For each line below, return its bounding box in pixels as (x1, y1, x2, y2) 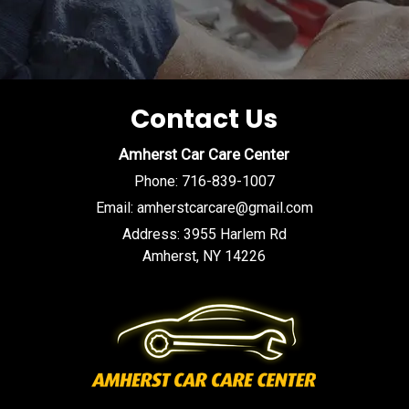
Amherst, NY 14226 (142, 246, 267, 265)
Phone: (133, 172, 182, 190)
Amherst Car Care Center (119, 144, 290, 163)
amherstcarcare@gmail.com (136, 198, 313, 216)
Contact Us (131, 101, 278, 138)
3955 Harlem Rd (183, 225, 287, 243)
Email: (95, 198, 137, 216)
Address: (121, 225, 184, 243)
